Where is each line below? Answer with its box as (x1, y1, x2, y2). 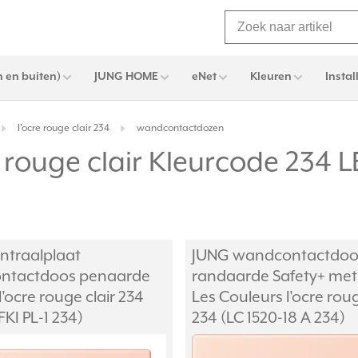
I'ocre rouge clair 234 (18, 122, 109, 135)
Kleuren (250, 70, 292, 83)
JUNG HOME (94, 70, 158, 83)
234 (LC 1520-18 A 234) (192, 309, 345, 328)
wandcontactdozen (137, 122, 224, 135)
